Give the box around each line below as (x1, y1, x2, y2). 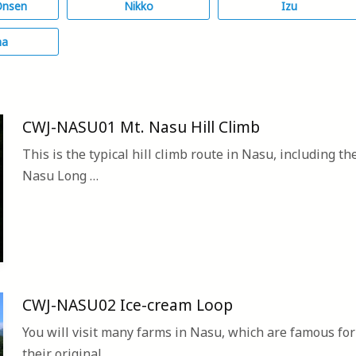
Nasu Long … (22, 167, 99, 185)
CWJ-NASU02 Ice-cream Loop (22, 294, 233, 316)
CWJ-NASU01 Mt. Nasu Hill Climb (22, 116, 260, 138)
